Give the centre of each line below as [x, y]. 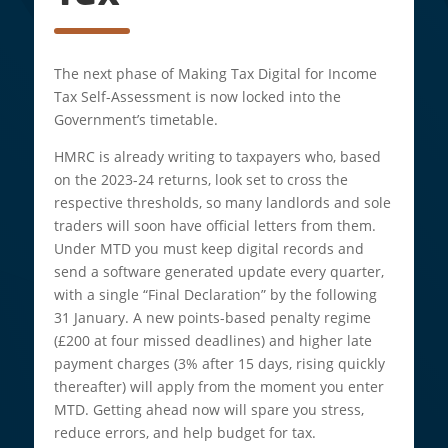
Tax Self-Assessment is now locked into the [197, 96]
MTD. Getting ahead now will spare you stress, [208, 409]
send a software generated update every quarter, [218, 271]
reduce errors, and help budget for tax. [184, 432]
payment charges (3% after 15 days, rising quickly [219, 363]
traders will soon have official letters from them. [214, 225]
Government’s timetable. [135, 119]
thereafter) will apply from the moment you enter [218, 386]
